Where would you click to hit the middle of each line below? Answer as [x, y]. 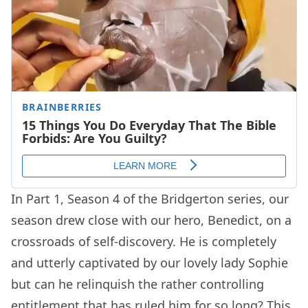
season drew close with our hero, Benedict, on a [151, 220]
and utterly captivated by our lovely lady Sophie [150, 262]
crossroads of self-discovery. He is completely [144, 241]
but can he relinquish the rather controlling [137, 284]
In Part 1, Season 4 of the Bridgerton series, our [150, 198]
